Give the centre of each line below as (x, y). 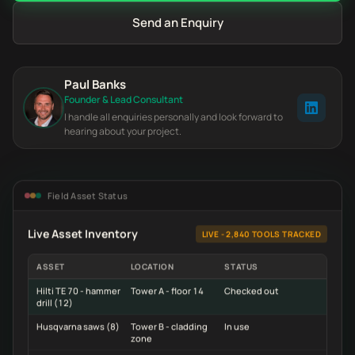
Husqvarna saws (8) (78, 323)
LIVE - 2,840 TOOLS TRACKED (261, 231)
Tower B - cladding (169, 323)
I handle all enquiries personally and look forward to (174, 117)
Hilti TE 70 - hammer (78, 288)
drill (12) (55, 300)
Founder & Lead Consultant (124, 99)
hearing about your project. (123, 131)
